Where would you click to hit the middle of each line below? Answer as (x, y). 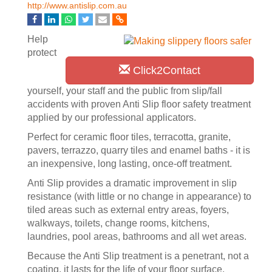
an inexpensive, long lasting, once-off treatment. (130, 164)
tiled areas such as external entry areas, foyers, (128, 210)
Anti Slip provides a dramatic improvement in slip (132, 183)
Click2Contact (165, 70)
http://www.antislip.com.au (77, 6)
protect (42, 53)
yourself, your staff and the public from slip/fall (125, 91)
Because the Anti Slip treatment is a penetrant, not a (138, 256)
